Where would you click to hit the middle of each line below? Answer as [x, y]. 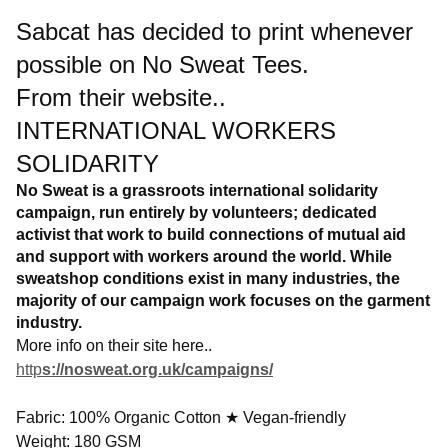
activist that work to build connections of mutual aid [211, 234]
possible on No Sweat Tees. [162, 64]
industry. [49, 322]
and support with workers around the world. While [204, 256]
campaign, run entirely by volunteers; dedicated [196, 212]
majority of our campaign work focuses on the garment [223, 300]
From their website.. [121, 97]
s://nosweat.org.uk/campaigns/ [157, 369]
